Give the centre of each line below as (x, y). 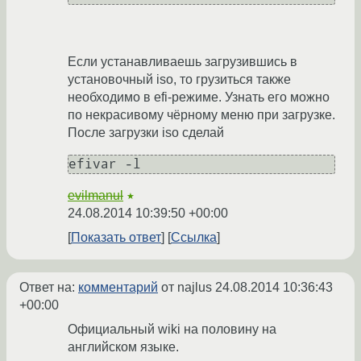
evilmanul (95, 196)
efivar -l (105, 164)
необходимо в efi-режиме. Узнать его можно (199, 98)
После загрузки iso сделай (146, 133)
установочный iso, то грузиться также (179, 80)
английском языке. (123, 347)
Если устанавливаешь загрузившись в (183, 62)
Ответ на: (49, 288)
